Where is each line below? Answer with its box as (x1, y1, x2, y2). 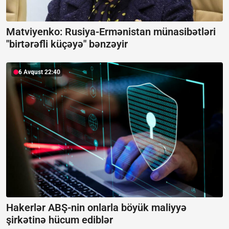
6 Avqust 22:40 (18, 68, 60, 76)
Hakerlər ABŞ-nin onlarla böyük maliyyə (6, 201, 187, 214)
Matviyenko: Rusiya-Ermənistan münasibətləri (6, 25, 216, 38)
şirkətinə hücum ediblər (6, 214, 113, 226)
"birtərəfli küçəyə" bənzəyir (6, 37, 128, 50)
